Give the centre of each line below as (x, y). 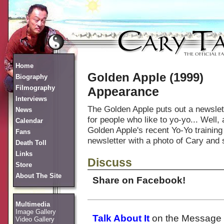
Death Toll (31, 143)
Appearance (123, 91)
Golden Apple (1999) (145, 77)
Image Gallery (36, 212)
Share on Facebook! (139, 180)
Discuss (110, 162)
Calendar (29, 121)
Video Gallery (35, 219)
